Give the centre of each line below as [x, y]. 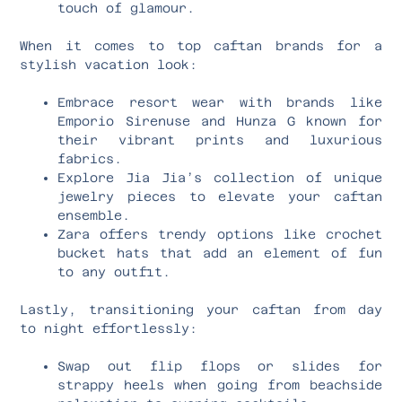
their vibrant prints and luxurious [220, 140]
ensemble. [94, 215]
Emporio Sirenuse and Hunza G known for [220, 121]
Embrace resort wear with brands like [220, 102]
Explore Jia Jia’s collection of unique [220, 177]
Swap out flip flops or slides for [220, 366]
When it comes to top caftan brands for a [201, 45]
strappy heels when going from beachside [220, 385]
